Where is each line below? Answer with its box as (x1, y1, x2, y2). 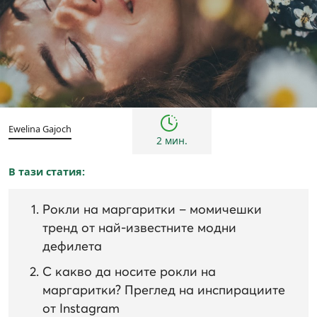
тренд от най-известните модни (42, 220, 236, 236)
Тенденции (249, 82, 297, 94)
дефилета (42, 238, 102, 255)
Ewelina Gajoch (8, 122, 71, 136)
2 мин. (156, 134, 188, 148)
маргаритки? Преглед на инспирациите (42, 282, 285, 299)
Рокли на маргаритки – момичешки (42, 202, 262, 218)
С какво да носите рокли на (42, 264, 216, 280)
